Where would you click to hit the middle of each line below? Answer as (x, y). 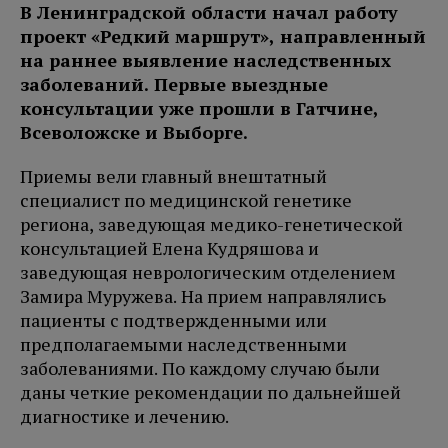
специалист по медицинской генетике (186, 200)
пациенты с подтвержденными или (173, 320)
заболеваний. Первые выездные (174, 84)
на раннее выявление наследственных (205, 60)
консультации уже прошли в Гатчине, (199, 108)
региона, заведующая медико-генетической (211, 224)
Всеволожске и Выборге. (134, 132)
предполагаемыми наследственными (183, 344)
